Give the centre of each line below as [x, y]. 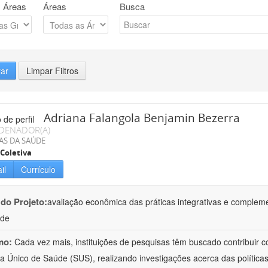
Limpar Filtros [52, 71]
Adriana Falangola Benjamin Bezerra [142, 118]
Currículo [38, 170]
